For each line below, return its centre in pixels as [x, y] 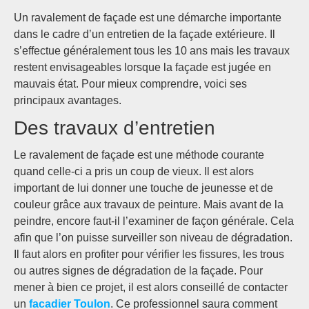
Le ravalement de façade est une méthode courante [139, 155]
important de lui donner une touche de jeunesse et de [143, 188]
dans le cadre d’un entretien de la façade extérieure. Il [144, 34]
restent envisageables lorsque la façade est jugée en [142, 67]
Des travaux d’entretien [114, 128]
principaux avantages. [68, 100]
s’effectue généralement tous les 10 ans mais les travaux [152, 51]
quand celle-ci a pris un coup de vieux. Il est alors [134, 171]
